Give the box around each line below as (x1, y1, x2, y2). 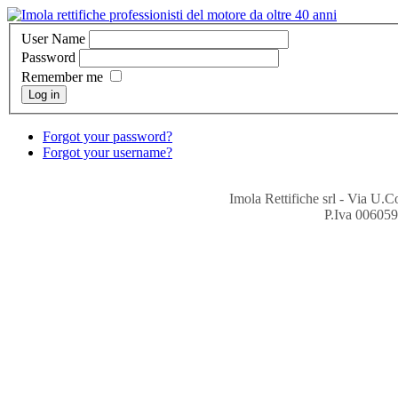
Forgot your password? (43, 128, 172, 144)
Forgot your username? (43, 144, 172, 160)
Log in (28, 87, 60, 101)
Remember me (21, 68, 103, 84)
